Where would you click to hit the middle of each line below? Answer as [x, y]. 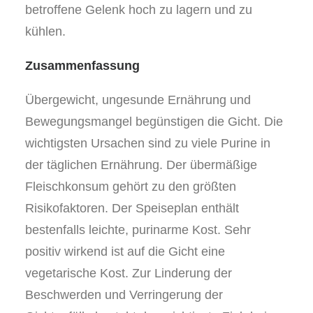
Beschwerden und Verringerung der [124, 295]
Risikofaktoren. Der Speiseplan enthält [132, 208]
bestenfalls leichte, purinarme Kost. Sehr [138, 230]
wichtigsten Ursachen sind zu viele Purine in [148, 143]
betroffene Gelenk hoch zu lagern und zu [139, 10]
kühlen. [45, 31]
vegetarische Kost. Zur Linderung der [129, 273]
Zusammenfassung [82, 66]
